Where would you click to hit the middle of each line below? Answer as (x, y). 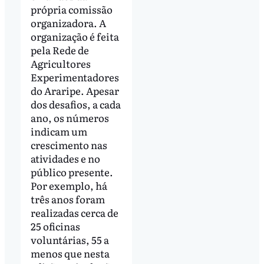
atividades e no (65, 158)
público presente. (72, 171)
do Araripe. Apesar (75, 90)
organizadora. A (68, 22)
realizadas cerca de (74, 212)
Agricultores (60, 63)
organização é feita (75, 36)
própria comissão (71, 9)
